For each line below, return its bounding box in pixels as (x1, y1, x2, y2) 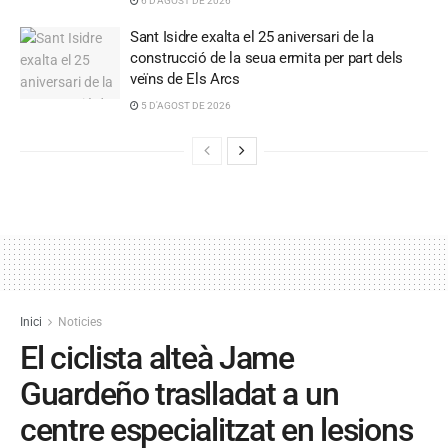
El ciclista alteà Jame (20, 339, 294, 378)
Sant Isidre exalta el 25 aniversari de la (130, 28, 374, 47)
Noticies (58, 315, 102, 330)
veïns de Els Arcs (130, 70, 240, 89)
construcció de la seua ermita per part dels (130, 49, 404, 68)
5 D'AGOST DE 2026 (139, 100, 231, 112)
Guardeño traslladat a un (20, 375, 339, 414)
